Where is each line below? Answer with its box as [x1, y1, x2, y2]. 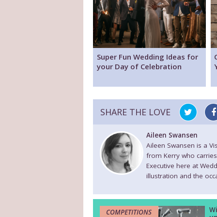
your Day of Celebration [96, 61, 182, 71]
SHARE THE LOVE [100, 106, 170, 118]
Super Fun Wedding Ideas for [96, 51, 198, 62]
